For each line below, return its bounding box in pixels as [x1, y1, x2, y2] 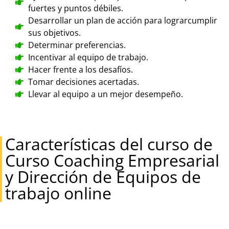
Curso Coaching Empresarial [5, 149, 219, 172]
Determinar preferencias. [28, 39, 126, 51]
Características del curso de [5, 133, 213, 155]
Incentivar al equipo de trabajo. [28, 52, 148, 63]
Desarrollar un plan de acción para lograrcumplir [28, 15, 217, 27]
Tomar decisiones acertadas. [28, 76, 139, 88]
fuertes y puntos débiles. [28, 3, 123, 14]
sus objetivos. [28, 27, 81, 39]
